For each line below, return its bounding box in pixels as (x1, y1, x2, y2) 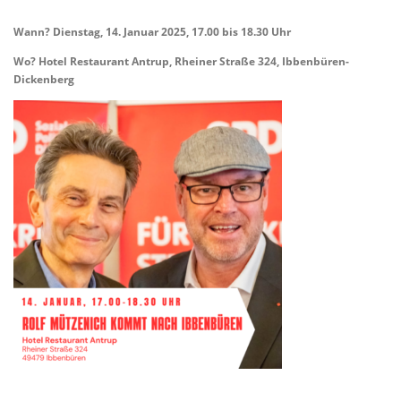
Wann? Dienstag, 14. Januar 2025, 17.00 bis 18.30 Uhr (13, 23, 291, 39)
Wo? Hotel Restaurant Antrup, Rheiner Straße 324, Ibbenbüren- (13, 53, 349, 69)
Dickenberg (13, 71, 74, 87)
